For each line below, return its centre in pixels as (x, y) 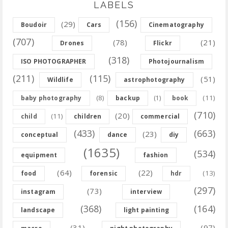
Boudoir (34, 25)
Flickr (162, 43)
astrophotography (154, 80)
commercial (160, 117)
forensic (104, 174)
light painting (146, 210)
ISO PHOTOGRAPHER (54, 62)
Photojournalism (176, 62)
